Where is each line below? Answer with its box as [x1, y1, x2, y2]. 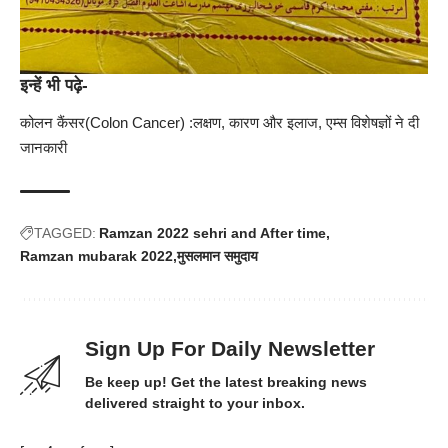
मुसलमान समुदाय [177, 248, 258, 265]
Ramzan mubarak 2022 [20, 248, 173, 265]
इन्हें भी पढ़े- [20, 75, 88, 95]
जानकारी [20, 139, 67, 157]
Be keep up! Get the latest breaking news [85, 374, 367, 391]
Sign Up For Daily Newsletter [85, 337, 375, 361]
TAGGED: [34, 225, 96, 242]
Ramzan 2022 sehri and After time [99, 225, 326, 242]
